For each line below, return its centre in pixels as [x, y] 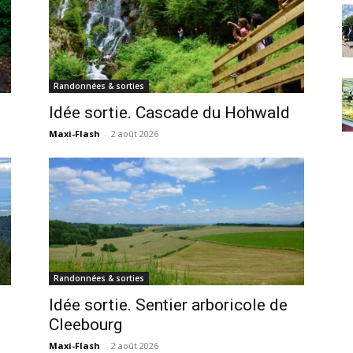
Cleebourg [85, 325]
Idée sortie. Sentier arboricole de [168, 305]
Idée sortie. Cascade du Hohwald [169, 113]
